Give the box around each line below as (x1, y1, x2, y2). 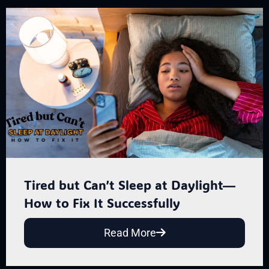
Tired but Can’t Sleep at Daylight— (24, 176, 235, 193)
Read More (103, 226, 156, 239)
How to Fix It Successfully (24, 194, 180, 211)
